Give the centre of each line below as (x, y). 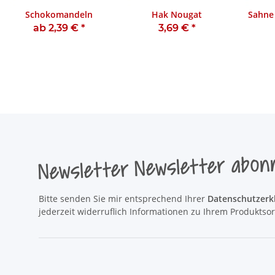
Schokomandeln (59, 15)
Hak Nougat (177, 15)
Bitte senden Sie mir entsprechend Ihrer (123, 199)
